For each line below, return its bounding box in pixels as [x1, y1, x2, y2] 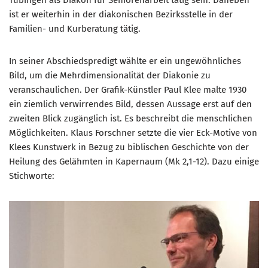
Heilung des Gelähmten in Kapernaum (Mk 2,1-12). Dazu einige [9, 156, 259, 167]
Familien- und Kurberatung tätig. [9, 23, 141, 34]
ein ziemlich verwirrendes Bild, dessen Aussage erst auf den [9, 98, 252, 109]
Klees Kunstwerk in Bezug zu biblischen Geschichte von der [9, 141, 249, 153]
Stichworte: [9, 170, 54, 181]
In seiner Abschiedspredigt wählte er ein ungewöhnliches [9, 55, 241, 66]
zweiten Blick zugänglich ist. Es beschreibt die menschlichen [9, 112, 252, 124]
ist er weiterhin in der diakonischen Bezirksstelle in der [9, 8, 233, 20]
